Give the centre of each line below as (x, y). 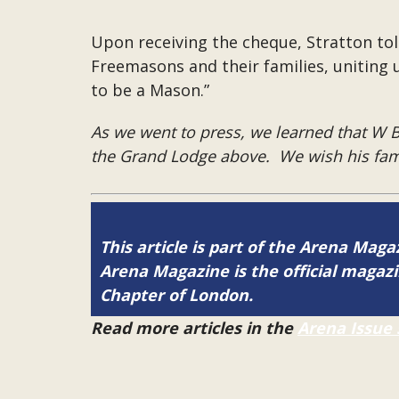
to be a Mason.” (150, 90)
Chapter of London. (176, 295)
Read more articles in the (194, 328)
